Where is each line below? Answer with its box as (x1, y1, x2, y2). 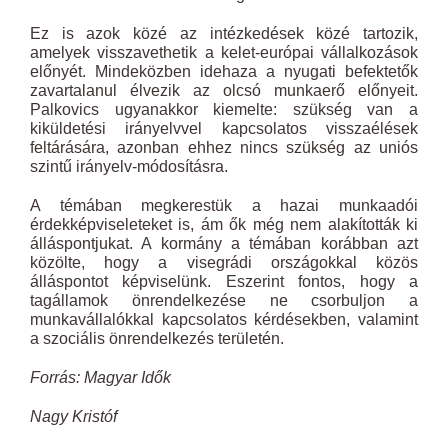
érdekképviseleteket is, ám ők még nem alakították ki (30, 216, 418, 233)
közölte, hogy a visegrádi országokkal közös (30, 254, 418, 271)
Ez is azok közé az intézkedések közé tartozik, (30, 25, 418, 42)
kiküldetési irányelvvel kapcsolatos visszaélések (30, 120, 418, 137)
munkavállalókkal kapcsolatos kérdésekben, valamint (30, 311, 418, 328)
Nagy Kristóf (30, 408, 117, 425)
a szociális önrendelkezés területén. (30, 330, 284, 347)
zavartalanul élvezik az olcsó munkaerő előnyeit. (30, 82, 418, 99)
